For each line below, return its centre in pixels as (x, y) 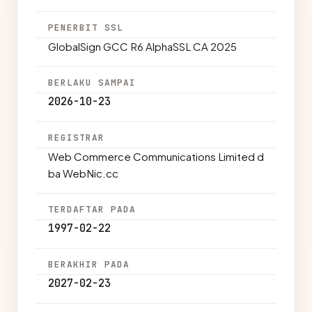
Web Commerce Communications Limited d (156, 156)
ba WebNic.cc (83, 173)
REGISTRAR (77, 138)
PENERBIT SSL (86, 28)
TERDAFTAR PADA (92, 209)
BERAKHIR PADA (89, 264)
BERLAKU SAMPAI (92, 83)
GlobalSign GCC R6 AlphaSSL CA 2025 (142, 46)
